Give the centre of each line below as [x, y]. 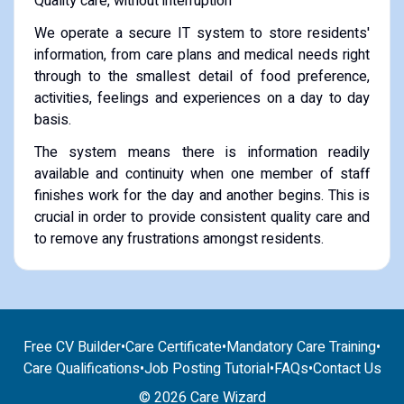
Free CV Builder [72, 348]
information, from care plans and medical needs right [202, 55]
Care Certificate [174, 348]
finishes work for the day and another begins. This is [202, 195]
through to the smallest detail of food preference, [202, 76]
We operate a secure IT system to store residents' [202, 33]
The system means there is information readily [202, 152]
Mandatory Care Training [301, 348]
